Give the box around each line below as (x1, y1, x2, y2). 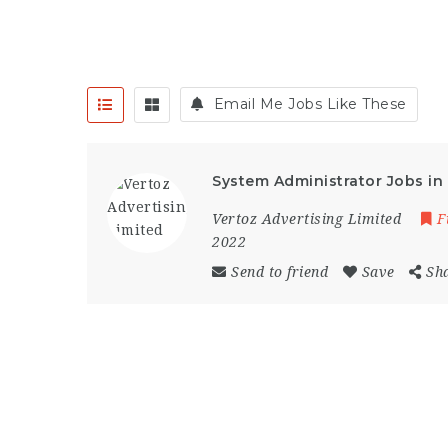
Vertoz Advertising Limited (212, 211, 401, 227)
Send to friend (231, 264, 328, 280)
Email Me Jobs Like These (213, 95, 407, 113)
